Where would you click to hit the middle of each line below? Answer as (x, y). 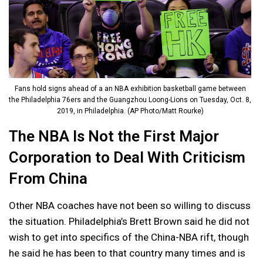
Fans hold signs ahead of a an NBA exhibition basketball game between (130, 89)
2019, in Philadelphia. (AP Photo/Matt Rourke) (130, 111)
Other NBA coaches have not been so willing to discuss (130, 206)
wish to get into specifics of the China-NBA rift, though (129, 237)
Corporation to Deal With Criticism (127, 158)
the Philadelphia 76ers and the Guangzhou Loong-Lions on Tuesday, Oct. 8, (130, 100)
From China (48, 179)
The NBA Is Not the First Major (114, 136)
